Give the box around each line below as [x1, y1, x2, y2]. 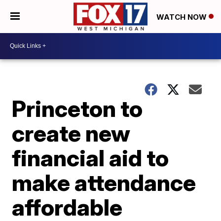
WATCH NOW [156, 12, 209, 22]
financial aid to [12, 144, 169, 172]
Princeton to [12, 94, 143, 122]
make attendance [12, 168, 196, 196]
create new [12, 119, 131, 147]
